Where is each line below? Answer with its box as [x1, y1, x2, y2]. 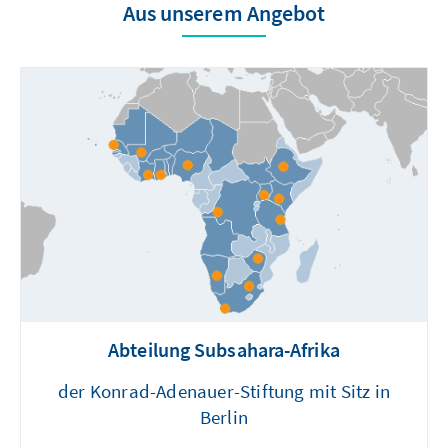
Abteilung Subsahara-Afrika [108, 337, 340, 363]
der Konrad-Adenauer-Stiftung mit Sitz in [57, 379, 390, 404]
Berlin [199, 405, 249, 430]
